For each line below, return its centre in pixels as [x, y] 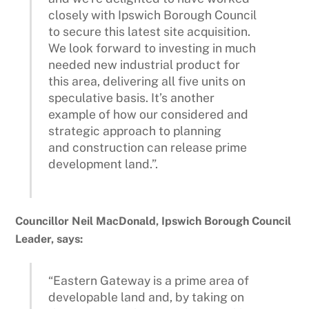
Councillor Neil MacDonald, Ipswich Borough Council [153, 221]
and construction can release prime [148, 147]
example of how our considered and [149, 114]
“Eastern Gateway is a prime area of [149, 280]
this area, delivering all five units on [147, 81]
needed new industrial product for [144, 64]
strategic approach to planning [135, 130]
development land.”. [103, 163]
